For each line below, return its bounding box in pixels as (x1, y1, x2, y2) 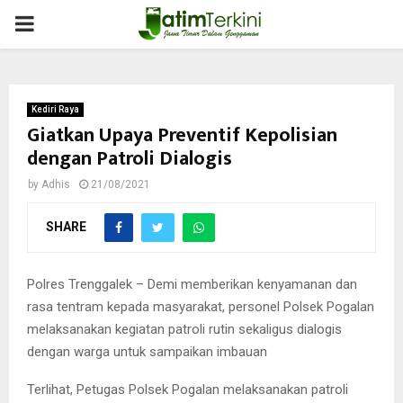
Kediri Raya (31, 104, 79, 114)
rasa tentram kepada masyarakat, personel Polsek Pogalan (27, 298, 374, 315)
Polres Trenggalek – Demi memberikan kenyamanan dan (27, 275, 357, 292)
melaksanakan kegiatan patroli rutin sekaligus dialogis (27, 320, 342, 337)
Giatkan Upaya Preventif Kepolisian (27, 119, 337, 152)
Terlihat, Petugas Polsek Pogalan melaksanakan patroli (27, 381, 348, 398)
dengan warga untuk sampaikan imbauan (27, 343, 267, 360)
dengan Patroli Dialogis (27, 142, 232, 175)
